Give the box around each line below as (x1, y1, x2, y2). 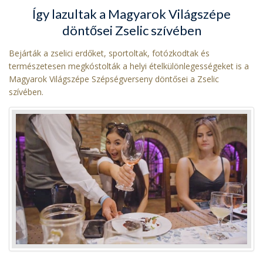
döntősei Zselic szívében (62, 22, 201, 38)
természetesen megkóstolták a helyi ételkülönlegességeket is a (9, 60, 249, 72)
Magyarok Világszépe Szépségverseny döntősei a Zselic (9, 73, 219, 85)
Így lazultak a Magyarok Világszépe (32, 5, 231, 22)
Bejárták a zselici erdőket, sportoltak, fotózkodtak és (9, 47, 210, 59)
